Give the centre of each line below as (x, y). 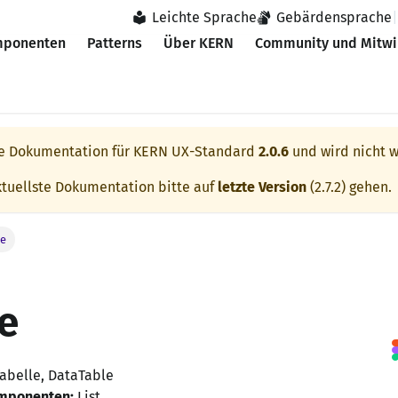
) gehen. (366, 187)
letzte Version (262, 187)
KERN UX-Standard (194, 151)
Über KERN (199, 43)
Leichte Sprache (204, 17)
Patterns (115, 43)
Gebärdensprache (334, 17)
